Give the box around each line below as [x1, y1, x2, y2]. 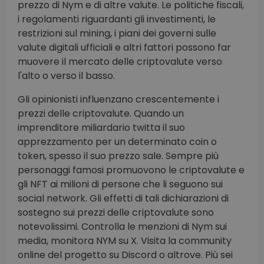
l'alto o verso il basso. [18, 69, 115, 83]
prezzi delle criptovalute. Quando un [18, 107, 184, 121]
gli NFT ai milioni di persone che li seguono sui [18, 177, 223, 192]
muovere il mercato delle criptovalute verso [18, 55, 222, 69]
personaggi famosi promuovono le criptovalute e [18, 163, 245, 177]
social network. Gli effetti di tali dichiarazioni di [18, 192, 229, 206]
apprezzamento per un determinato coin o [18, 135, 217, 149]
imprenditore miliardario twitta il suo [18, 121, 185, 135]
